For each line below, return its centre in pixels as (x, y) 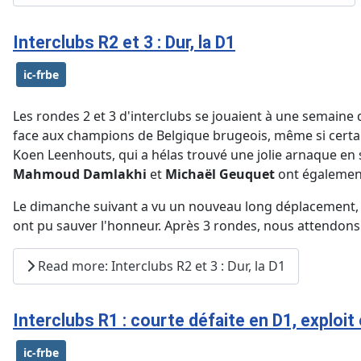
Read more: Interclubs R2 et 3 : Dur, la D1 (160, 266)
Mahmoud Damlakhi (80, 174)
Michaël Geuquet (220, 174)
